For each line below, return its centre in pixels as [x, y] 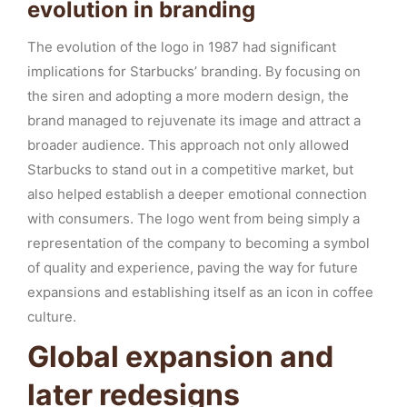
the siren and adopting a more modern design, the [188, 96]
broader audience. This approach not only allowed [188, 145]
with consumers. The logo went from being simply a [194, 218]
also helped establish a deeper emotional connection [197, 194]
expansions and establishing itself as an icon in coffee [200, 292]
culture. [52, 317]
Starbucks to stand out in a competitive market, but [190, 169]
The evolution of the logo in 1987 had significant [182, 47]
